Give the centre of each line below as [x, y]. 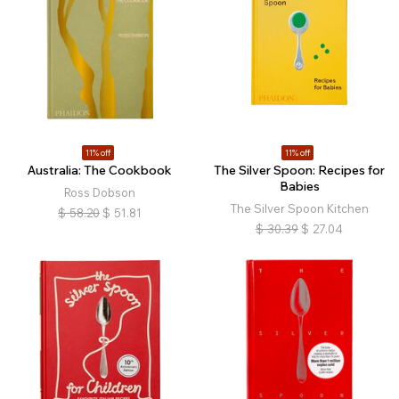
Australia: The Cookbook [100, 170]
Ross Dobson [100, 192]
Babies [299, 186]
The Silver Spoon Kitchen [299, 208]
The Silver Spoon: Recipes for [299, 170]
